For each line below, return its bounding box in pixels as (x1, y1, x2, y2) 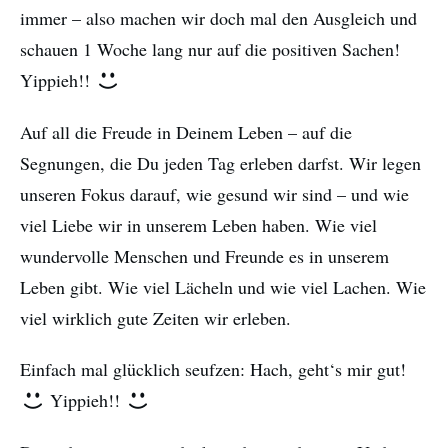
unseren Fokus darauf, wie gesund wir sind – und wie (20, 182, 409, 207)
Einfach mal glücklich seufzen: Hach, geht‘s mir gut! (20, 357, 406, 382)
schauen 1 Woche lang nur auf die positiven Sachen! (20, 37, 400, 62)
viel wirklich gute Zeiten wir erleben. (20, 306, 291, 331)
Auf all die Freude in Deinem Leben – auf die (20, 120, 352, 145)
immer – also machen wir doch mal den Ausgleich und (20, 6, 417, 31)
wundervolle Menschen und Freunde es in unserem (20, 244, 389, 269)
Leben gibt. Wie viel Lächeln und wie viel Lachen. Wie (20, 275, 426, 300)
